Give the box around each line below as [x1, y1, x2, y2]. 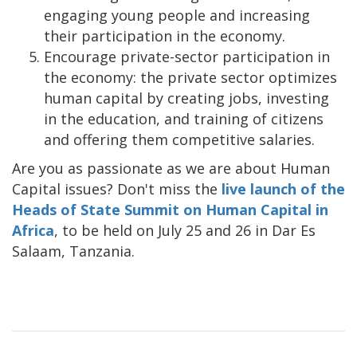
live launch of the [222, 178, 345, 198]
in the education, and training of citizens [44, 108, 324, 128]
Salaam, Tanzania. [12, 241, 139, 261]
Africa [12, 220, 54, 240]
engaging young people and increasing [44, 5, 310, 25]
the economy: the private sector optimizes [44, 67, 337, 87]
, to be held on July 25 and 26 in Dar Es [54, 220, 316, 240]
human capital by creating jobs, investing [44, 88, 329, 108]
